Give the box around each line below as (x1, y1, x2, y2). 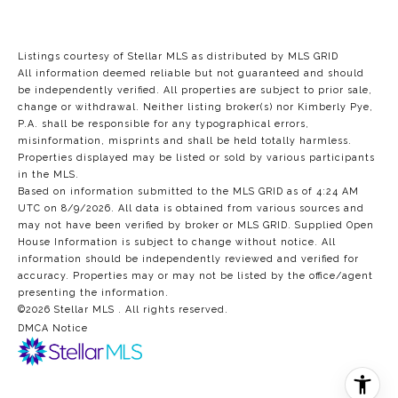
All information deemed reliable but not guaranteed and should (18, 68, 364, 79)
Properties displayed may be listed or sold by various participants (18, 152, 375, 163)
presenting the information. (18, 287, 169, 298)
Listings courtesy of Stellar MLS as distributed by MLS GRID (18, 51, 338, 62)
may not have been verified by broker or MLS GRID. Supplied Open (18, 219, 374, 231)
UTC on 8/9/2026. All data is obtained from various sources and (18, 203, 364, 214)
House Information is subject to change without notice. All (18, 236, 336, 248)
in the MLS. (18, 169, 83, 180)
